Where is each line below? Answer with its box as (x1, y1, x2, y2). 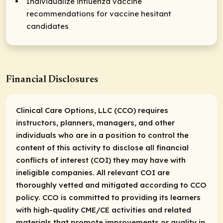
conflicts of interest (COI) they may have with (16, 155, 186, 165)
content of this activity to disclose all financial (16, 143, 189, 153)
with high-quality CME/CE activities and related (16, 205, 191, 215)
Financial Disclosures (6, 75, 98, 85)
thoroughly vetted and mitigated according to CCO (16, 180, 207, 190)
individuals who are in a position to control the (16, 130, 189, 140)
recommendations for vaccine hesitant (26, 8, 171, 18)
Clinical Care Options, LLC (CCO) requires (16, 106, 168, 115)
